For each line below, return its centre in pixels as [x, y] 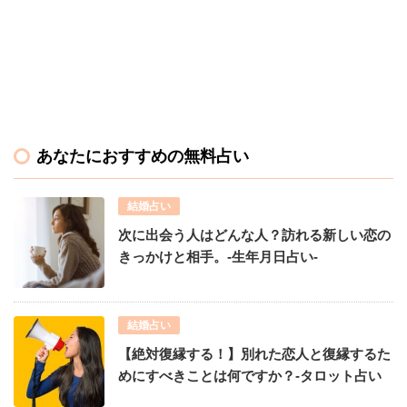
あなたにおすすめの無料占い [143, 157]
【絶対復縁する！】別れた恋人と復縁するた [254, 354]
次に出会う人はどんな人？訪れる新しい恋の [254, 235]
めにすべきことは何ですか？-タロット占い [250, 376]
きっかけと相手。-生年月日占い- [218, 257]
